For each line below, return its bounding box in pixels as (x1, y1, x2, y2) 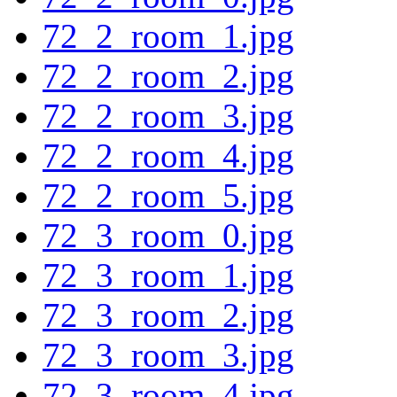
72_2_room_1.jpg (43, 16, 294, 55)
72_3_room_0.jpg (43, 215, 294, 254)
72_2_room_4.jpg (43, 136, 294, 175)
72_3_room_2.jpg (43, 295, 294, 334)
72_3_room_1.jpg (43, 255, 294, 294)
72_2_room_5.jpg (43, 175, 294, 214)
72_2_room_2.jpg (43, 56, 294, 95)
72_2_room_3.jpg (43, 96, 294, 135)
